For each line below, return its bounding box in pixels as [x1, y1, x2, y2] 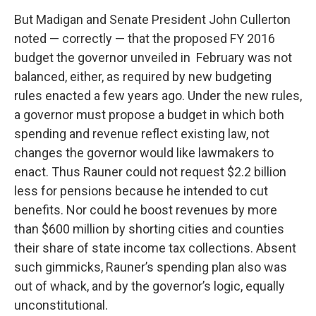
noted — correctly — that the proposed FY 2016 [14, 31, 275, 47]
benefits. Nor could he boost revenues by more [14, 202, 277, 218]
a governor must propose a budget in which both [14, 107, 284, 123]
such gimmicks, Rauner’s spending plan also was [14, 260, 287, 275]
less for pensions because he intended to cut [14, 183, 268, 199]
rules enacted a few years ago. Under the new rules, [14, 88, 302, 104]
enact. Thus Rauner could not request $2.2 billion [14, 164, 286, 180]
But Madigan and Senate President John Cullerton [14, 12, 291, 28]
